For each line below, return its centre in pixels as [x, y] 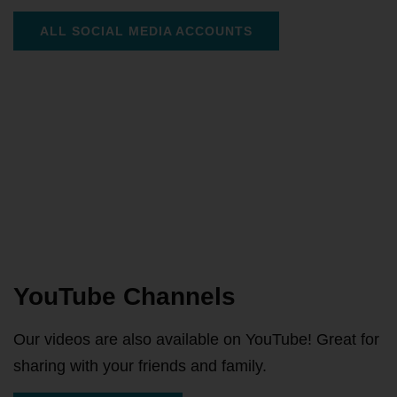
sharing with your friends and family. [140, 366]
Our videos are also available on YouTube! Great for [196, 339]
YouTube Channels [125, 296]
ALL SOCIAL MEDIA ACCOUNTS [146, 31]
